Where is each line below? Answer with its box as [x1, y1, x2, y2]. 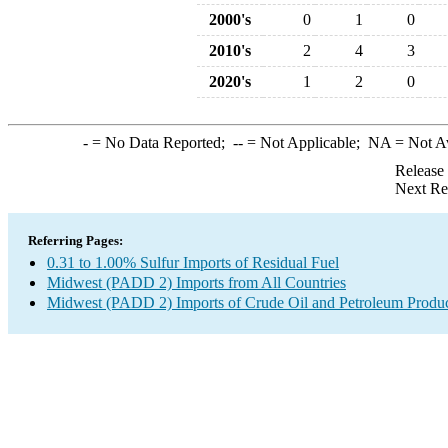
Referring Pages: [28, 233, 123, 248]
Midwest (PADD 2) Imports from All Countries [47, 274, 346, 291]
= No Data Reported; [87, 134, 233, 151]
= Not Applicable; [242, 134, 368, 151]
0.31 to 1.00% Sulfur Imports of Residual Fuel [47, 254, 339, 271]
